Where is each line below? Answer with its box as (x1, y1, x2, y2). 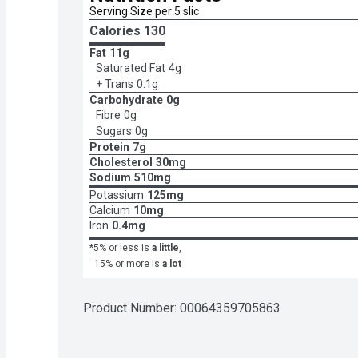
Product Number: (83, 300, 180, 316)
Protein (89, 140, 129, 153)
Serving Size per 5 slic (89, 4, 199, 18)
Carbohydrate (89, 93, 163, 106)
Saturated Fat (96, 61, 165, 74)
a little (152, 241, 179, 253)
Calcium (89, 203, 130, 217)
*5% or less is (89, 241, 149, 253)
